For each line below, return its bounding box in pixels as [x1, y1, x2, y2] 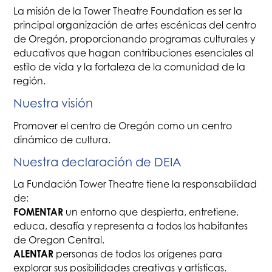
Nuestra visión [13, 95, 93, 110]
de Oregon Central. [13, 234, 105, 246]
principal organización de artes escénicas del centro [13, 19, 257, 32]
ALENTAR [13, 248, 54, 260]
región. [13, 75, 46, 87]
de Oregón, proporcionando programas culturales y [13, 33, 256, 46]
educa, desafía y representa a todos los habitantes [13, 220, 248, 233]
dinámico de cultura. [13, 134, 111, 146]
